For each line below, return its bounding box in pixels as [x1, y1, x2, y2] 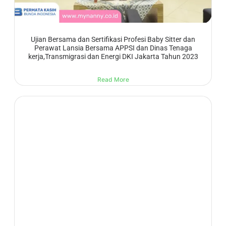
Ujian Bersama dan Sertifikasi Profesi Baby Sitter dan [31, 35, 195, 44]
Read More [97, 76, 129, 84]
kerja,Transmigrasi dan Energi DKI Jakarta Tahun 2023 [28, 52, 198, 61]
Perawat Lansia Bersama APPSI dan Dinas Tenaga [34, 44, 192, 52]
